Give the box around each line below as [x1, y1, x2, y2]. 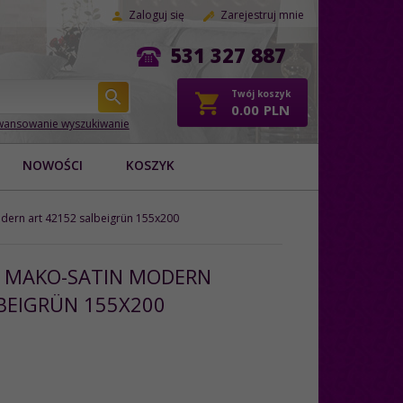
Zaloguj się [129, 7, 184, 22]
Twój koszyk [230, 87, 291, 101]
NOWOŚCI [22, 156, 83, 174]
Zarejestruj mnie [220, 7, 304, 22]
